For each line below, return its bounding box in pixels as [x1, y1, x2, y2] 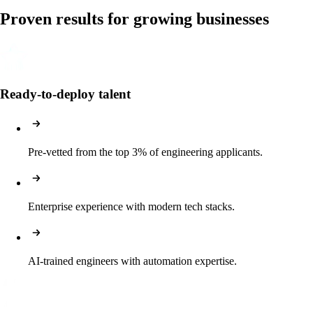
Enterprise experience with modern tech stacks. [28, 200, 235, 212]
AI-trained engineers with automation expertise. [28, 254, 237, 267]
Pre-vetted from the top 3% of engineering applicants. [28, 145, 263, 158]
